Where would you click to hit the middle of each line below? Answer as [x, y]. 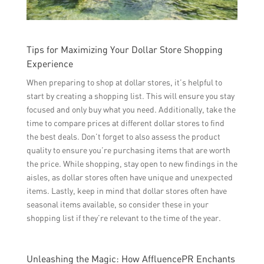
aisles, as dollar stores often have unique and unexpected [129, 177]
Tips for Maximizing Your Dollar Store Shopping [124, 50]
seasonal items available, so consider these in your [117, 204]
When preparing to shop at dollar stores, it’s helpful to [124, 82]
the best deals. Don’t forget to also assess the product [123, 137]
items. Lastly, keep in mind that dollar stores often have [126, 191]
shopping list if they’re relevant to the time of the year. [123, 218]
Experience [49, 64]
